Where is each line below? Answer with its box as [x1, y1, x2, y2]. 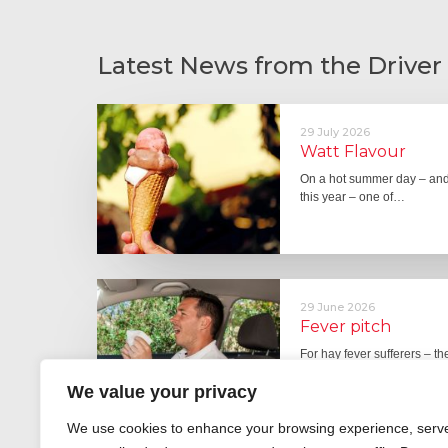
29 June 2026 [300, 299, 376, 314]
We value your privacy [67, 382, 257, 402]
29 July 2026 [300, 124, 371, 139]
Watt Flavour [300, 141, 407, 161]
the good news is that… [300, 364, 428, 379]
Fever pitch [300, 316, 392, 336]
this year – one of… [300, 189, 406, 204]
